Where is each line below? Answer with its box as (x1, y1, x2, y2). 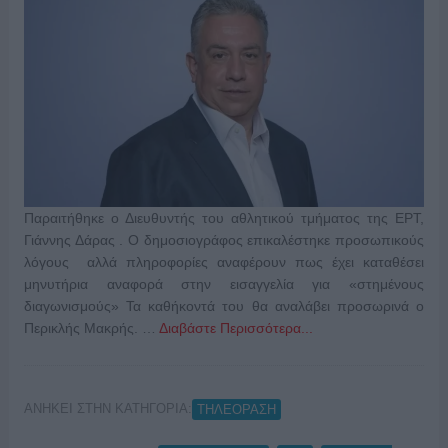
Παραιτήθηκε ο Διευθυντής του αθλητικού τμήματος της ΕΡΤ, (23, 210, 425, 227)
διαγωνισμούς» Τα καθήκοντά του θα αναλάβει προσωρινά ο (23, 298, 425, 315)
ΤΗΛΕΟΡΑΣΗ (196, 401, 276, 417)
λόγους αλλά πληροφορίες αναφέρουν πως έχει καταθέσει (23, 254, 425, 271)
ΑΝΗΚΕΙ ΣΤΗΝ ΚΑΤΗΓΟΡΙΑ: (23, 401, 192, 417)
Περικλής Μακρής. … (23, 320, 159, 337)
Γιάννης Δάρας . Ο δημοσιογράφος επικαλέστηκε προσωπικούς (23, 232, 425, 249)
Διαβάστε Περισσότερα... (158, 320, 313, 337)
